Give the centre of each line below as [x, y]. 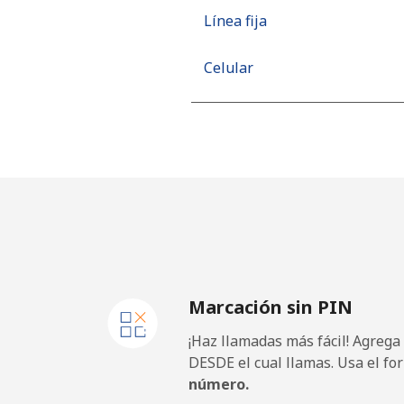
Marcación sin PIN [271, 307]
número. [219, 384]
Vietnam [272, 162]
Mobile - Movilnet [264, 115]
